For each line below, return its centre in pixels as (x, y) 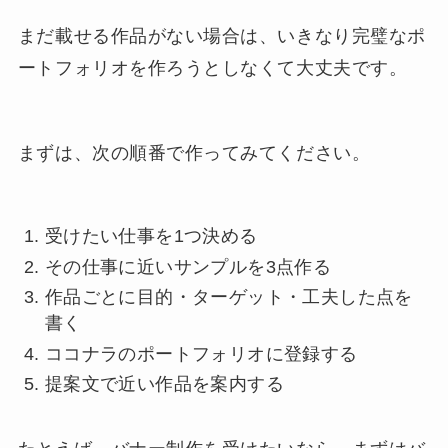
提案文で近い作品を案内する (164, 384)
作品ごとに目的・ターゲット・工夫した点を (228, 297)
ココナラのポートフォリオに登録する (201, 353)
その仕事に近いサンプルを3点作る (188, 266)
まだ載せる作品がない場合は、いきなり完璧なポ (221, 35)
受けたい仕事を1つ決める (151, 236)
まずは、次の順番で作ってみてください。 (194, 153)
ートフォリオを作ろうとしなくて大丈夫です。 (212, 67)
